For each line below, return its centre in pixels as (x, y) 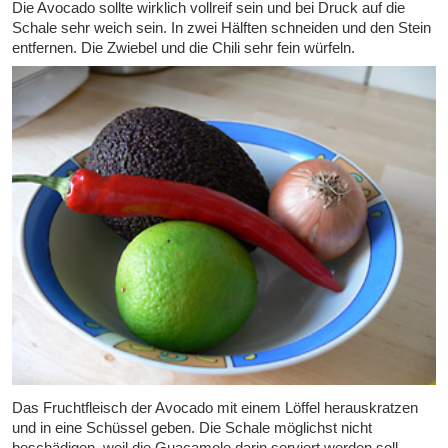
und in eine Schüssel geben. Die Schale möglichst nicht (192, 427)
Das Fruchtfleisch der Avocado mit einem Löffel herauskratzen (215, 407)
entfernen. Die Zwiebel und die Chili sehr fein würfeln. (183, 48)
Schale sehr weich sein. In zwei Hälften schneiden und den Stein (221, 28)
